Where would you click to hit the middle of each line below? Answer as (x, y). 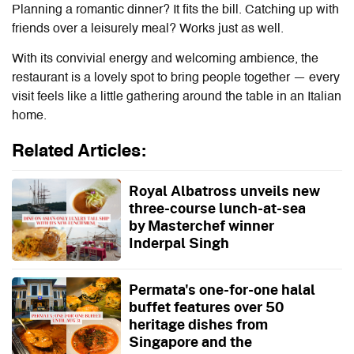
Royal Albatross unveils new (224, 191)
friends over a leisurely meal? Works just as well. (149, 30)
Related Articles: (79, 152)
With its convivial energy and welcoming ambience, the (165, 60)
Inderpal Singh (179, 243)
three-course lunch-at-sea (217, 208)
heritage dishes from (198, 324)
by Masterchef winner (201, 226)
